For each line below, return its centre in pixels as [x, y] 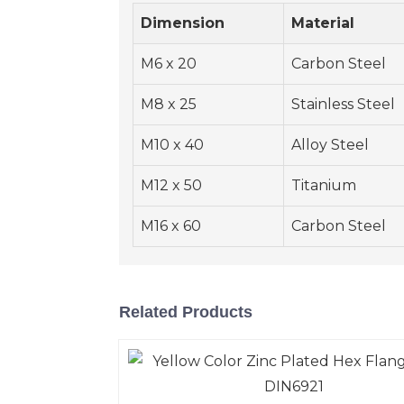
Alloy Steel [330, 145]
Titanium [324, 186]
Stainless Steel [343, 105]
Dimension [183, 23]
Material [323, 23]
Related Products [186, 312]
